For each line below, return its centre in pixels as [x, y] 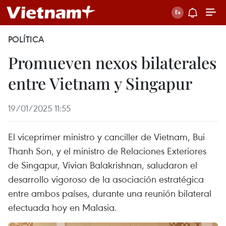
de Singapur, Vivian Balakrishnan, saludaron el [103, 165]
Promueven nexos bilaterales [112, 62]
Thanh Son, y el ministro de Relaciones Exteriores [107, 151]
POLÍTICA [26, 39]
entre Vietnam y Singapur [100, 83]
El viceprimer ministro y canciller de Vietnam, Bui [106, 136]
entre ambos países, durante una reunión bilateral [110, 193]
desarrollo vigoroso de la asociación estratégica [106, 179]
